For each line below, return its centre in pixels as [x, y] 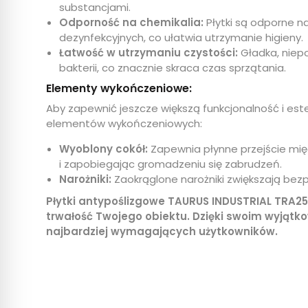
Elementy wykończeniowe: [119, 88]
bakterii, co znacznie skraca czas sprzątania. [173, 68]
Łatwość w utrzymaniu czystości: [149, 53]
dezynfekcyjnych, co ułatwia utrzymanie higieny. [181, 37]
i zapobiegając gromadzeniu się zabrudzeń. [171, 164]
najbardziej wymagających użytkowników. [162, 231]
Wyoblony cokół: [104, 149]
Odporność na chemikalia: [132, 22]
